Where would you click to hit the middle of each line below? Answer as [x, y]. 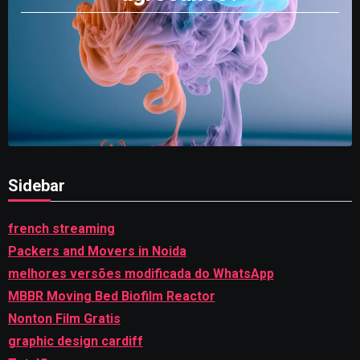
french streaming [61, 228]
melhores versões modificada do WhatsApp [141, 273]
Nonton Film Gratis [64, 318]
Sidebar [36, 185]
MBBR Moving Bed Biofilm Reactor [111, 296]
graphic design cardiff [75, 341]
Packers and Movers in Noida [97, 251]
